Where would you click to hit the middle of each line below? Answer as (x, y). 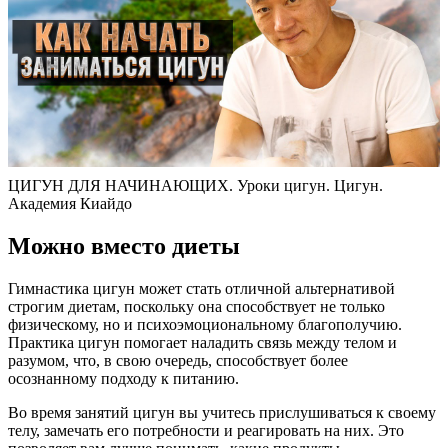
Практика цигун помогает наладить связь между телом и (202, 343)
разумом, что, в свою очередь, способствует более (178, 361)
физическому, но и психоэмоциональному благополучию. (205, 325)
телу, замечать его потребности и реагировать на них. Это (206, 431)
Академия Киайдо (70, 204)
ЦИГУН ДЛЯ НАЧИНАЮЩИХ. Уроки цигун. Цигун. (195, 186)
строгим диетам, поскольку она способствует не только (196, 307)
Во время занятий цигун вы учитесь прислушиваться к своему (222, 413)
